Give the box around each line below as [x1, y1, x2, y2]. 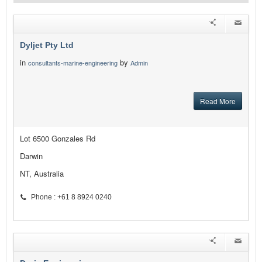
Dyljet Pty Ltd [20, 40, 74, 50]
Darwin [20, 150, 43, 162]
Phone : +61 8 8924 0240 [31, 193, 112, 202]
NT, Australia [20, 168, 64, 180]
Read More [200, 96, 236, 106]
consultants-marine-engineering [28, 58, 118, 68]
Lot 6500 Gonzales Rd [20, 133, 95, 144]
